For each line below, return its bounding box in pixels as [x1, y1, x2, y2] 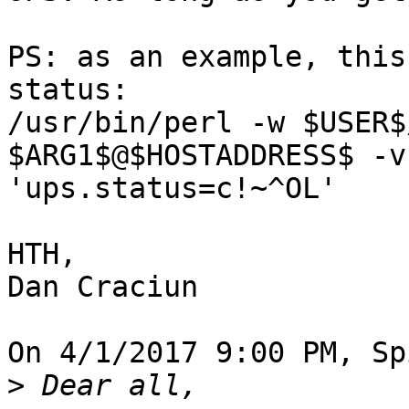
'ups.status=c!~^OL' [7, 172, 337, 205]
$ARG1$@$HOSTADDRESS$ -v [7, 139, 406, 173]
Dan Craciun [7, 270, 198, 304]
